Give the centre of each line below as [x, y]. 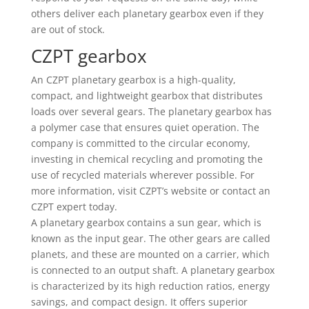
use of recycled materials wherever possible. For [142, 175]
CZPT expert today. [74, 207]
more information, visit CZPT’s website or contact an [150, 191]
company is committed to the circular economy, [140, 143]
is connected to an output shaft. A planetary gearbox [152, 270]
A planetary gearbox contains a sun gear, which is [146, 222]
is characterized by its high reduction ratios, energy [150, 286]
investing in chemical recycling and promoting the [147, 159]
